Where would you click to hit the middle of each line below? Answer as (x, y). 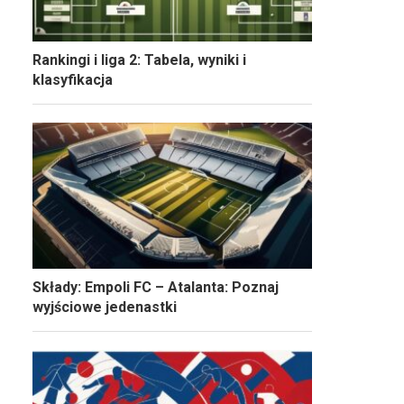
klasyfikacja (73, 80)
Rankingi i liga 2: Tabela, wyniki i (139, 60)
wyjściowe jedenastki (105, 308)
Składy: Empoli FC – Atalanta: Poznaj (156, 288)
